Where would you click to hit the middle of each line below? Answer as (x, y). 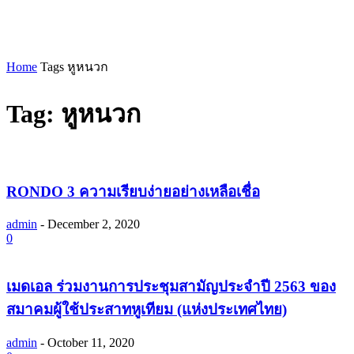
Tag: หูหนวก (73, 114)
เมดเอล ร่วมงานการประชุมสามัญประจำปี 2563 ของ (171, 287)
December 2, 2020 (94, 224)
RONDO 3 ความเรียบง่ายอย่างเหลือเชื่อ (133, 191)
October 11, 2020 (91, 342)
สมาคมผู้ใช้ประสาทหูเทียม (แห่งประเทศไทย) (147, 310)
